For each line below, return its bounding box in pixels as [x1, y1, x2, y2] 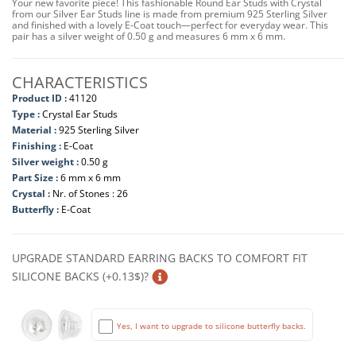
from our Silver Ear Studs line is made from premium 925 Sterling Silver [12, 7, 327, 21]
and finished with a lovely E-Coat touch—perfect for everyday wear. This [12, 18, 328, 32]
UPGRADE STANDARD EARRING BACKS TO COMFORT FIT [12, 250, 308, 265]
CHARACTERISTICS [12, 72, 148, 93]
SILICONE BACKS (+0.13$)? [12, 268, 152, 284]
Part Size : [12, 171, 60, 184]
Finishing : [12, 139, 64, 153]
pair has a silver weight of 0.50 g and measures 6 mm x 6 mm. [12, 29, 285, 43]
